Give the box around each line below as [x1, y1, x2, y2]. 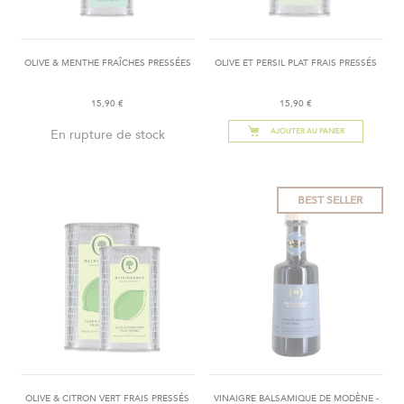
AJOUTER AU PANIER [271, 126, 345, 137]
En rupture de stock [50, 126, 165, 144]
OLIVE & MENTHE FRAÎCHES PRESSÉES [23, 57, 191, 70]
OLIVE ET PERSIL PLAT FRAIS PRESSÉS [215, 57, 378, 70]
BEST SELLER [297, 193, 363, 208]
